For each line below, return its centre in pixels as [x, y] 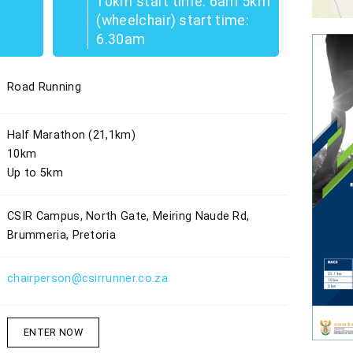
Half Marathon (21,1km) [72, 136]
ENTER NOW [53, 333]
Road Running [44, 87]
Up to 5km [35, 173]
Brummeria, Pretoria [62, 236]
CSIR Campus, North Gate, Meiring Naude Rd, [128, 217]
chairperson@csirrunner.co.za [87, 279]
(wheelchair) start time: [173, 21]
